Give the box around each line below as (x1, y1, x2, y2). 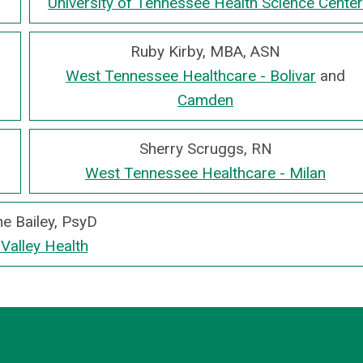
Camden (177, 91, 233, 109)
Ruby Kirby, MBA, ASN (130, 42, 280, 61)
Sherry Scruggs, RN (139, 139, 272, 158)
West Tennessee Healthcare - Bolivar (66, 66, 316, 85)
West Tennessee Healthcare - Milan (85, 164, 326, 182)
